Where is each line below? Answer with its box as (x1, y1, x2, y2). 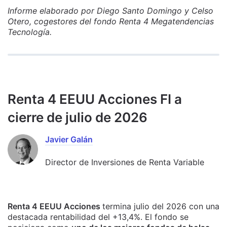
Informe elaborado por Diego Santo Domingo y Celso (8, 6, 213, 16)
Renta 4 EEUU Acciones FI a (8, 91, 182, 107)
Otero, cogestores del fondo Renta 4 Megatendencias (8, 16, 214, 26)
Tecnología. (8, 27, 52, 37)
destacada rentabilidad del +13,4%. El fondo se (8, 212, 188, 222)
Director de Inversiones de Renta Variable (45, 157, 204, 167)
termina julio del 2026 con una (102, 201, 219, 211)
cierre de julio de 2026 (8, 109, 147, 125)
